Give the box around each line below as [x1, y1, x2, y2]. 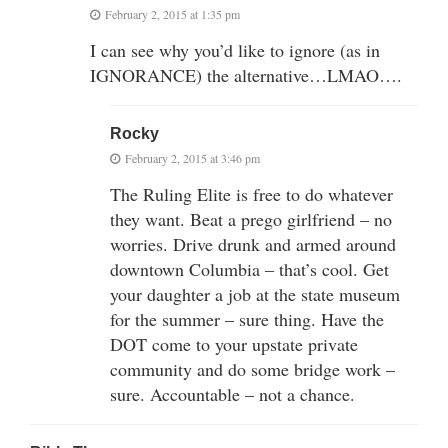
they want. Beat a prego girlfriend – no [110, 206, 392, 231]
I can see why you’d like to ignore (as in [90, 37, 380, 62]
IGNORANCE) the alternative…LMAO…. [90, 62, 402, 87]
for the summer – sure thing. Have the [110, 306, 384, 331]
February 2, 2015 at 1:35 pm [105, 5, 240, 22]
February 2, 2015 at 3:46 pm [125, 149, 260, 166]
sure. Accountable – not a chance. [110, 381, 355, 406]
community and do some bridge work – [110, 356, 395, 381]
